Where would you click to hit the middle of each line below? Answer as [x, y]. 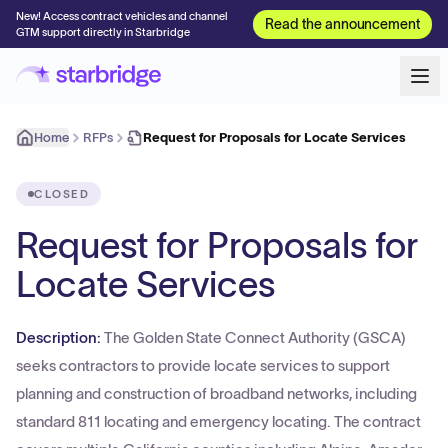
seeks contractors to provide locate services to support [203, 365]
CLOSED [62, 194]
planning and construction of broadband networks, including [216, 393]
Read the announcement [342, 23]
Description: [60, 337]
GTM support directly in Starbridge [103, 32]
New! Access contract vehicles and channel [122, 16]
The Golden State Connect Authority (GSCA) [255, 337]
